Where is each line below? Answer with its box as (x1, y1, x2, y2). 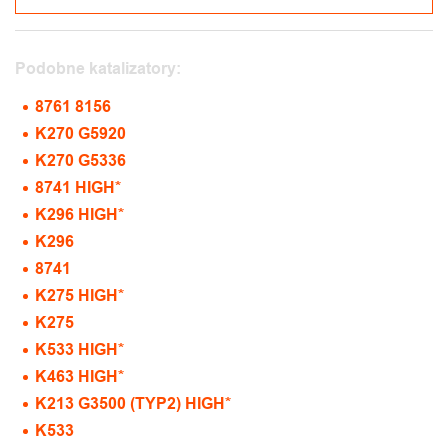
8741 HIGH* (35, 179, 121, 196)
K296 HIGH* (35, 206, 124, 223)
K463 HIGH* (35, 368, 124, 385)
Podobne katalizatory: (15, 60, 181, 77)
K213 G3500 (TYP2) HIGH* (35, 395, 231, 412)
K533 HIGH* (35, 341, 124, 358)
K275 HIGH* (35, 287, 124, 304)
